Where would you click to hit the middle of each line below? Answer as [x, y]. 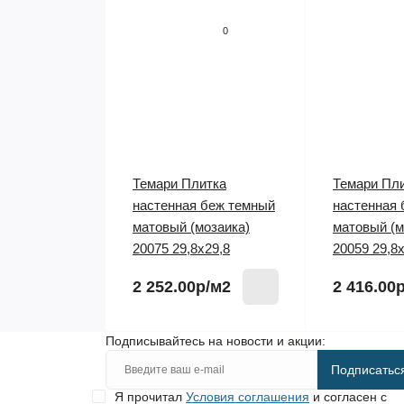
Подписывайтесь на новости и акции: [216, 341]
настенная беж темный [204, 205]
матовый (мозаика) [191, 227]
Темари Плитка [179, 184]
